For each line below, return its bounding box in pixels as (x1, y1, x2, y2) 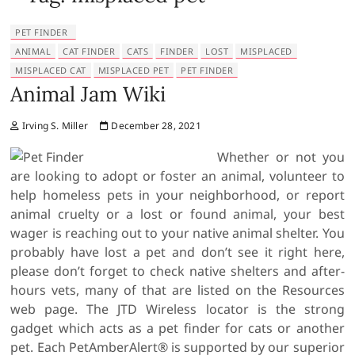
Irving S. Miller (19, 119, 89, 132)
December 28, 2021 (109, 119, 201, 132)
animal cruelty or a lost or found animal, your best (10, 205, 345, 223)
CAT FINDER (63, 45, 116, 57)
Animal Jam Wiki (10, 81, 166, 107)
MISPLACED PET (97, 64, 170, 76)
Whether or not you (217, 148, 345, 166)
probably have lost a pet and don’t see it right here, (10, 243, 345, 261)
